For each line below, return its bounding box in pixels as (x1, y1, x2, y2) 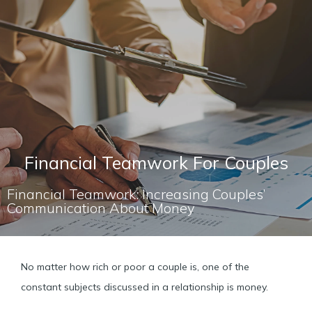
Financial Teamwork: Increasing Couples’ (7, 185, 265, 203)
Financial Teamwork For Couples (24, 152, 288, 173)
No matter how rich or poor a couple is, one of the (21, 260, 249, 273)
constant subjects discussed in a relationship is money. (21, 281, 268, 293)
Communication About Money (7, 199, 195, 217)
